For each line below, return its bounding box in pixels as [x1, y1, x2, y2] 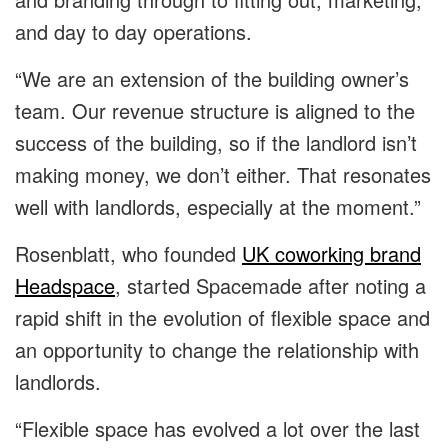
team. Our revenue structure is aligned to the [15, 96, 415, 126]
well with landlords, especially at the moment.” [15, 192, 421, 222]
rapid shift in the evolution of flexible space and [15, 303, 430, 333]
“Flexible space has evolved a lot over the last [15, 414, 420, 444]
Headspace [15, 271, 115, 301]
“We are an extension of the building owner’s [15, 64, 409, 94]
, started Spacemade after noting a [115, 271, 426, 301]
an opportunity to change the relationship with [15, 335, 419, 365]
